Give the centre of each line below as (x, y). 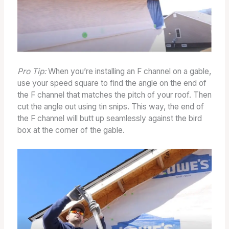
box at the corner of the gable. (71, 130)
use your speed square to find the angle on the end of (112, 83)
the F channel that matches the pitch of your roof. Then (114, 95)
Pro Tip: (31, 71)
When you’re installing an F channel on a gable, (128, 71)
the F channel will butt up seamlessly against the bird (109, 118)
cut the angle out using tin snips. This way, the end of (110, 107)
